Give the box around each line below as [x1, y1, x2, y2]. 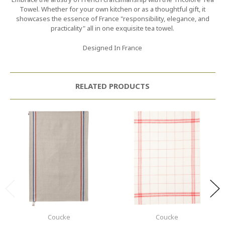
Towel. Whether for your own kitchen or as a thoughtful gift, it [20, 5, 205, 14]
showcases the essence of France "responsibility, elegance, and [16, 14, 209, 24]
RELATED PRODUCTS [75, 80, 150, 91]
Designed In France [83, 43, 142, 52]
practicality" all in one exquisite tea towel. [51, 24, 174, 33]
